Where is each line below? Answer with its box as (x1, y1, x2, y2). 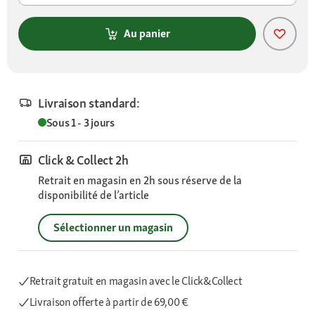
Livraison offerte (29, 294, 105, 309)
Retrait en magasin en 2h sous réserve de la (38, 172, 242, 188)
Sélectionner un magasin (53, 219, 173, 235)
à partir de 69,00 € (105, 294, 188, 309)
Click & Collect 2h (38, 151, 129, 168)
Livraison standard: (38, 94, 140, 111)
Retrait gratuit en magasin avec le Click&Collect (29, 273, 243, 288)
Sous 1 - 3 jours (46, 115, 115, 130)
